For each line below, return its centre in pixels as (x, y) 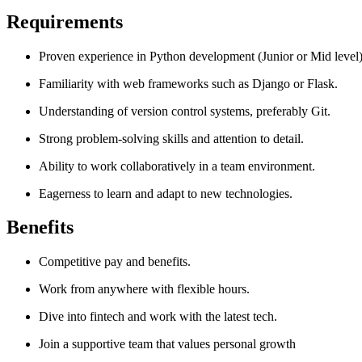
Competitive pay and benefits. (115, 262)
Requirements (65, 21)
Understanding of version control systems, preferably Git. (185, 111)
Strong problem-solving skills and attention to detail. (171, 138)
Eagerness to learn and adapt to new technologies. (166, 193)
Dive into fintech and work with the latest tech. (158, 317)
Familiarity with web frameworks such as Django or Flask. (188, 83)
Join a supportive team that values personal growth (167, 344)
